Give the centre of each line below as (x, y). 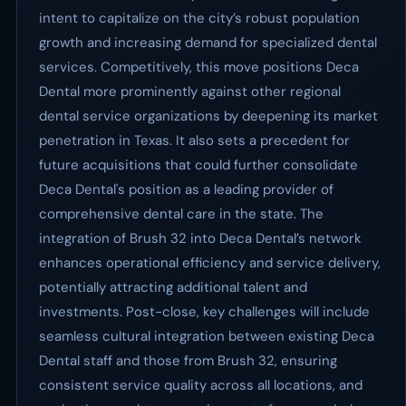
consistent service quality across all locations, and (201, 385)
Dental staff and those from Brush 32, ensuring (188, 361)
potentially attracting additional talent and (173, 287)
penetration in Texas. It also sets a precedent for (194, 140)
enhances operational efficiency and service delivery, (210, 263)
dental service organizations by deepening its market (208, 116)
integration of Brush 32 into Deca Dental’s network (200, 238)
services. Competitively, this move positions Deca (199, 67)
